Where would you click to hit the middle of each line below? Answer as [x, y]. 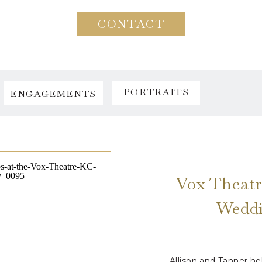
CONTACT [131, 24]
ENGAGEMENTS [53, 94]
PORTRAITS [156, 92]
